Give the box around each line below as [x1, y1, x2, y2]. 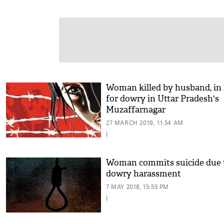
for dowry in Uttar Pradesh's [106, 93, 219, 104]
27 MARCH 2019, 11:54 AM [106, 118, 183, 127]
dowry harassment [106, 168, 181, 179]
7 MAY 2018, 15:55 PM [106, 182, 169, 191]
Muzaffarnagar [106, 104, 165, 115]
